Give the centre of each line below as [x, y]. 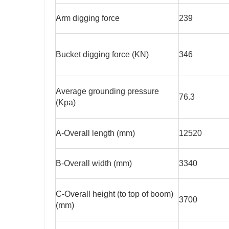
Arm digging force [88, 18]
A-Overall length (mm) [95, 133]
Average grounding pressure [107, 91]
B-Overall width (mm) [94, 164]
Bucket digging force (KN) [102, 55]
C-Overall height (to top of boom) [114, 194]
